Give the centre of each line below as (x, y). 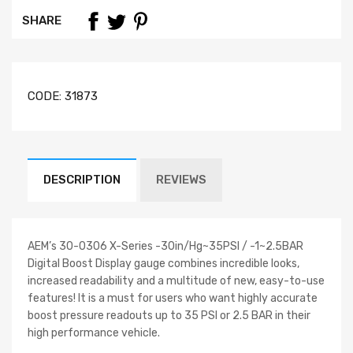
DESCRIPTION (82, 179)
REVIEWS (181, 179)
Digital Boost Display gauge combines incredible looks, (163, 263)
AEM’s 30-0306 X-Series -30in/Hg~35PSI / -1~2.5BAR (165, 246)
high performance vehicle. (94, 333)
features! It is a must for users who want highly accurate (173, 298)
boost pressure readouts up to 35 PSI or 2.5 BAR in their (169, 315)
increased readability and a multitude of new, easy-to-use (176, 281)
